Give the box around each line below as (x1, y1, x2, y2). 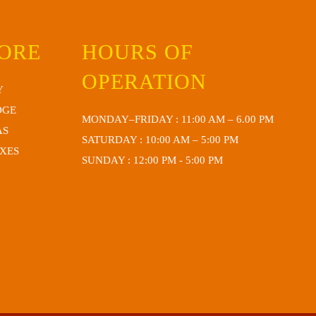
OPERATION (82, 69, 207, 93)
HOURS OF (82, 39, 194, 63)
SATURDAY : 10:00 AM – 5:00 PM (82, 133, 239, 145)
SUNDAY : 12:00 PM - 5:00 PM (82, 154, 224, 166)
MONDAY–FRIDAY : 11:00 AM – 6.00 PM (82, 113, 274, 125)
